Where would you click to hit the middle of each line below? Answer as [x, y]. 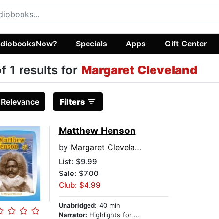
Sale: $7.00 [78, 174]
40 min [108, 206]
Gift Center [186, 43]
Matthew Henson [97, 131]
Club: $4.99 [79, 185]
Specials [92, 43]
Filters [72, 102]
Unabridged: [77, 206]
